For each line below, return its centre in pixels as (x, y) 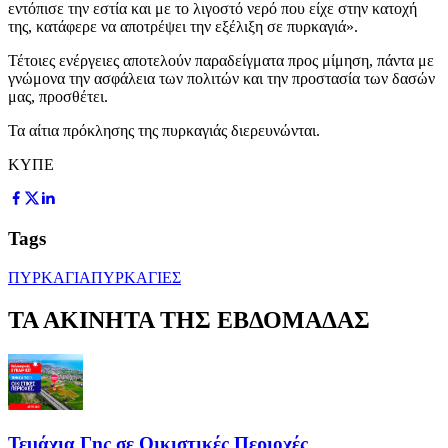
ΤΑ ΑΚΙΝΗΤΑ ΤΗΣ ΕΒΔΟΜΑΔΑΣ (189, 319)
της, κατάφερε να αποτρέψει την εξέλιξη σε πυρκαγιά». (183, 26)
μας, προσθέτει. (58, 96)
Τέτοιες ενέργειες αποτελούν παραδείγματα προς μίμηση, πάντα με (221, 60)
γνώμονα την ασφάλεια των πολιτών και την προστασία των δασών (221, 78)
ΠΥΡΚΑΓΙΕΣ (136, 278)
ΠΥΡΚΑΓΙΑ (49, 278)
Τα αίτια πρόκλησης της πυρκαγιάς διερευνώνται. (164, 130)
